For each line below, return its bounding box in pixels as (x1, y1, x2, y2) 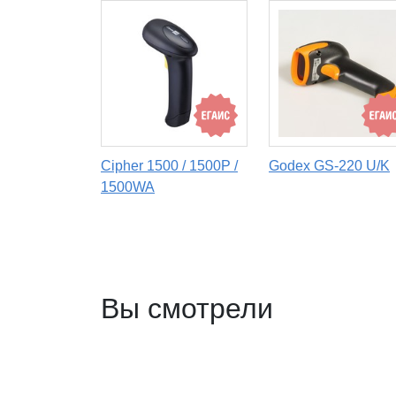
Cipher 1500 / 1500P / (101, 158, 238, 174)
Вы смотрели (101, 293, 273, 325)
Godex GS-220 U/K (269, 158, 390, 174)
